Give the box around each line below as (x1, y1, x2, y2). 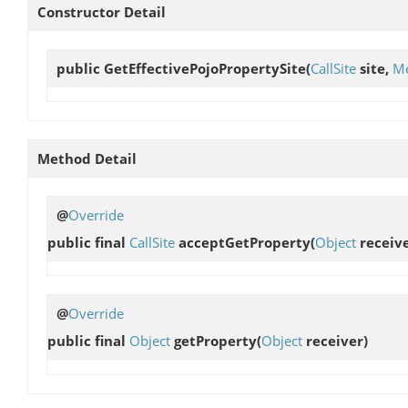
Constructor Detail (37, 3, 166, 22)
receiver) (302, 331, 368, 351)
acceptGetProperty (178, 233, 311, 252)
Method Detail (37, 149, 137, 168)
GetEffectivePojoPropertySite (104, 59, 306, 78)
